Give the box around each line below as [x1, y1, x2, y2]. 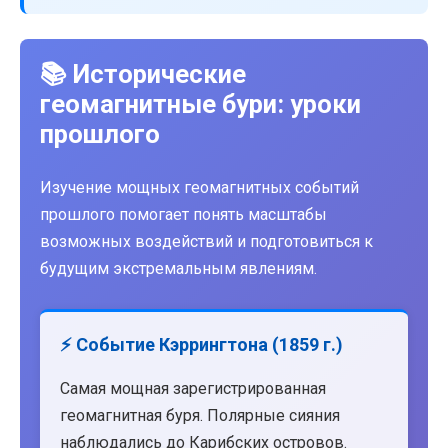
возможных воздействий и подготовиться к [40, 232, 373, 252]
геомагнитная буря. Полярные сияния [60, 406, 340, 426]
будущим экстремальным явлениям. [40, 259, 317, 279]
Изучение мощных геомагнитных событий [40, 178, 359, 198]
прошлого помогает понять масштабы [40, 205, 327, 225]
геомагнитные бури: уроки [40, 88, 361, 119]
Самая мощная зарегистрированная [60, 379, 326, 399]
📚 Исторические [40, 58, 246, 89]
